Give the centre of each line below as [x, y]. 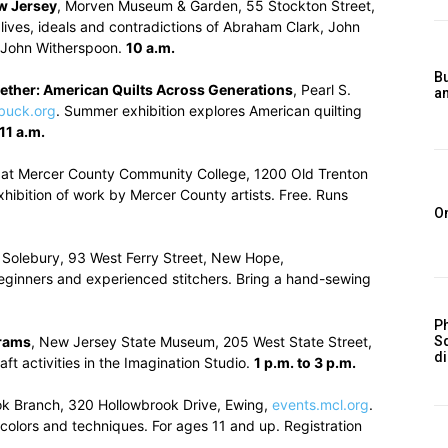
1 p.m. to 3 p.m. [305, 362]
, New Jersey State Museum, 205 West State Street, [201, 341]
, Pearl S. [322, 89]
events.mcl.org [320, 404]
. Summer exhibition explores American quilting [209, 110]
